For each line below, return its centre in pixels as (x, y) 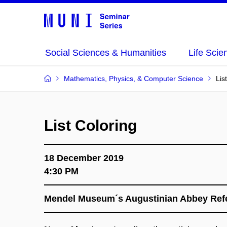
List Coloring (90, 125)
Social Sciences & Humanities (106, 53)
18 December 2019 (84, 158)
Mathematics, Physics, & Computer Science (134, 79)
